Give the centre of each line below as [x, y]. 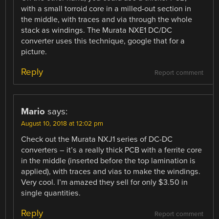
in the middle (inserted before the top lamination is [109, 161]
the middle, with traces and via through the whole [107, 19]
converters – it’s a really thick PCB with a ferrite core [112, 150]
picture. [34, 52]
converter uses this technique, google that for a [103, 41]
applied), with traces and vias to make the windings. [111, 171]
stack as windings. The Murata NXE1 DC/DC [97, 30]
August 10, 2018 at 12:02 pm [62, 123]
